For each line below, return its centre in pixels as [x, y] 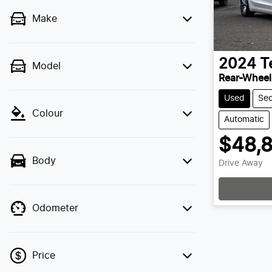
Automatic [244, 119]
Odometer [55, 208]
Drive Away [241, 163]
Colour [48, 114]
